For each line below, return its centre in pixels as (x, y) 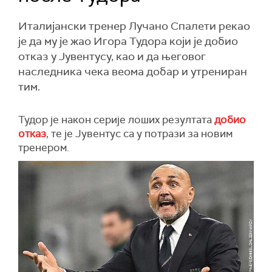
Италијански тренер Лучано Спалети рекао (134, 26)
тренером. (44, 148)
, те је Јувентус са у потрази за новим (139, 134)
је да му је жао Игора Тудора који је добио (128, 41)
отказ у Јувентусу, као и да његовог (112, 56)
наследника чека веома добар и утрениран (133, 72)
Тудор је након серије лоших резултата (116, 120)
